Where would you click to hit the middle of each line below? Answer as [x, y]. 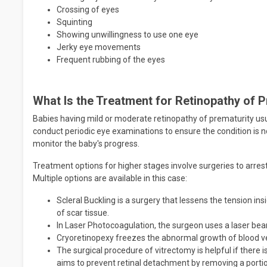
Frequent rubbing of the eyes [111, 60]
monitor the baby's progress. [86, 144]
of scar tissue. [84, 213]
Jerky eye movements [99, 47]
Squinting [74, 22]
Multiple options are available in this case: [110, 178]
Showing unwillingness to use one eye [128, 35]
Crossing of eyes [88, 10]
